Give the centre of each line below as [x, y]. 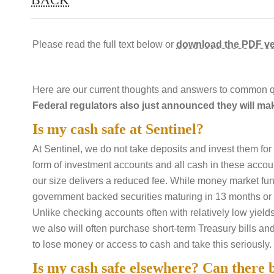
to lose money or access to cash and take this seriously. [152, 244]
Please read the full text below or [104, 44]
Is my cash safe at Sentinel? [118, 129]
